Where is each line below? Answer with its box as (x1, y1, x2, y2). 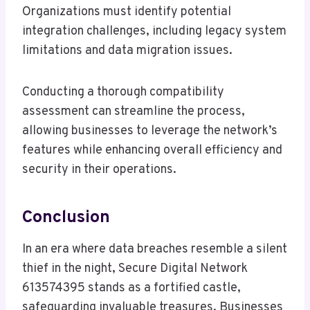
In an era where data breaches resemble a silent (22, 241, 287, 257)
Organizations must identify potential (22, 3, 231, 20)
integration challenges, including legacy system (22, 23, 286, 39)
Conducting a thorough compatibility (22, 84, 224, 100)
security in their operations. (22, 161, 176, 178)
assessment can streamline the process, (22, 103, 245, 120)
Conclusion (22, 207, 110, 230)
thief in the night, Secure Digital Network (22, 260, 248, 277)
